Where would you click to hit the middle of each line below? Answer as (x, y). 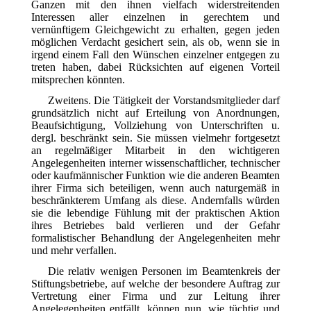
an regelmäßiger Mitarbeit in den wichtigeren (155, 150)
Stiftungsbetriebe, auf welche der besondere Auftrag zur (155, 283)
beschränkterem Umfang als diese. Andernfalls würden (155, 200)
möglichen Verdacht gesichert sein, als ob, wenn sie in (155, 42)
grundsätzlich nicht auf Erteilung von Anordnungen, (155, 112)
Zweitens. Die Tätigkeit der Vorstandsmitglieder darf (164, 100)
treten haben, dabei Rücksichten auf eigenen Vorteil (155, 67)
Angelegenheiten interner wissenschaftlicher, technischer (155, 162)
